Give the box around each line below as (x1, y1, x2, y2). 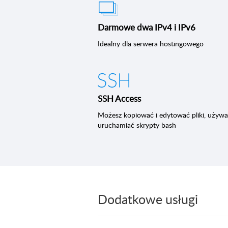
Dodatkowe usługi (98, 190, 198, 208)
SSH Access (98, 93, 141, 104)
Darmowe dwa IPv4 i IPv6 (98, 21, 195, 33)
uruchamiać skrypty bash (98, 120, 176, 130)
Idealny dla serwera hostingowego (98, 39, 204, 48)
